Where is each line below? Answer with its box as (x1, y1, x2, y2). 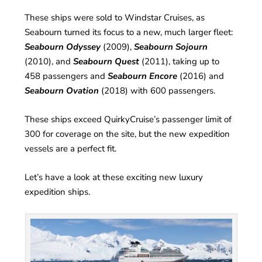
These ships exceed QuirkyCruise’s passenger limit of (25, 113, 232, 125)
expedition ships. (25, 185, 91, 198)
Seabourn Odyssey (25, 40, 101, 53)
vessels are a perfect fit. (25, 142, 117, 154)
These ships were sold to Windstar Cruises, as (25, 11, 205, 23)
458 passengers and (25, 70, 108, 82)
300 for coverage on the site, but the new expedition (25, 127, 230, 140)
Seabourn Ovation (25, 84, 99, 96)
